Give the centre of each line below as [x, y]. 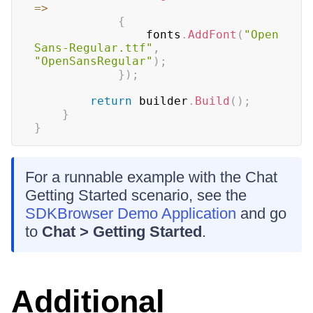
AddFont [212, 35]
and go [261, 214]
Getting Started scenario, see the [136, 196]
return [111, 101]
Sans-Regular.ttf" [94, 48]
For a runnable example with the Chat [151, 177]
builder [160, 101]
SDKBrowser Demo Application [131, 214]
